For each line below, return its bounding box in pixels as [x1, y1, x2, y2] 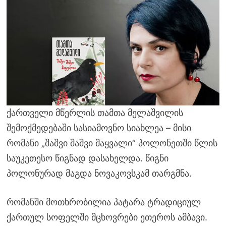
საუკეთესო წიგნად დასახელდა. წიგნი [6, 152, 168, 163]
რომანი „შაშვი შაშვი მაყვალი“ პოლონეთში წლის [6, 137, 217, 148]
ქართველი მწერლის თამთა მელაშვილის [6, 107, 183, 118]
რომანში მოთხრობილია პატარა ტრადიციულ [6, 196, 201, 207]
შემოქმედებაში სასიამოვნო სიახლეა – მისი [6, 122, 191, 133]
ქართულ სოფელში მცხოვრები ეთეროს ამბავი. [6, 211, 207, 222]
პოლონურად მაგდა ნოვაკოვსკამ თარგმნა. [6, 167, 192, 179]
